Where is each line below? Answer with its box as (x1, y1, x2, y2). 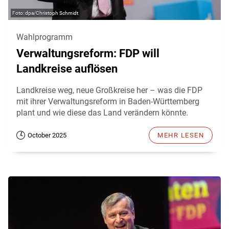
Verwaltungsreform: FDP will (16, 47, 159, 60)
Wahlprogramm (16, 32, 73, 42)
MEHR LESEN (157, 131, 204, 140)
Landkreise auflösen (16, 62, 118, 76)
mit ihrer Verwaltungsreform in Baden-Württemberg (16, 97, 199, 107)
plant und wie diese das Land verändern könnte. (16, 108, 188, 118)
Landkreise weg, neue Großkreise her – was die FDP (16, 85, 202, 96)
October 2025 (28, 131, 66, 140)
